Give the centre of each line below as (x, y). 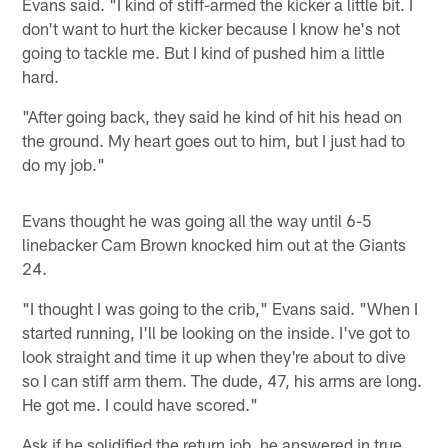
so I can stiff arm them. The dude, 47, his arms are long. (222, 379)
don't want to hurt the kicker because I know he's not (211, 27)
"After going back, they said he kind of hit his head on (212, 115)
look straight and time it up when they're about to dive (214, 355)
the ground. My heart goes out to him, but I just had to (214, 139)
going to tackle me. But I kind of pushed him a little (204, 51)
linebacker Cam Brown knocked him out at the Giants (214, 243)
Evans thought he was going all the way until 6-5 (197, 219)
